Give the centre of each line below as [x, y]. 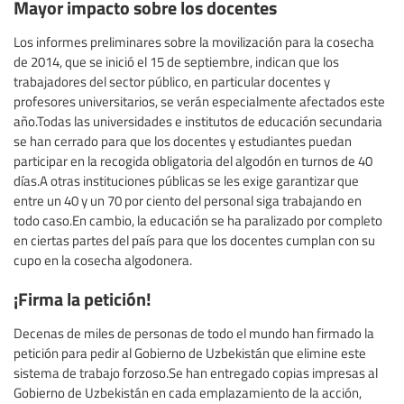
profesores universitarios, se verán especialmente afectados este [199, 101]
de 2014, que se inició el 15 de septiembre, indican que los [176, 62]
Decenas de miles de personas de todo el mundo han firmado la [194, 333]
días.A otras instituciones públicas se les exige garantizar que [186, 181]
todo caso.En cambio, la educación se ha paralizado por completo [198, 220]
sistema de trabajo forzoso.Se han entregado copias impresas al [196, 373]
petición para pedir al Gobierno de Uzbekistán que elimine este [190, 353]
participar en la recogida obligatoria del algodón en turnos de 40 [193, 161]
